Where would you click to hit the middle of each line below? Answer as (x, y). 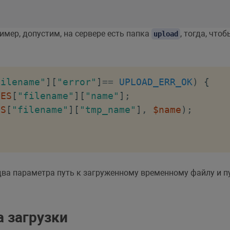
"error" (77, 82)
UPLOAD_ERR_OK (156, 82)
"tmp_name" (108, 109)
